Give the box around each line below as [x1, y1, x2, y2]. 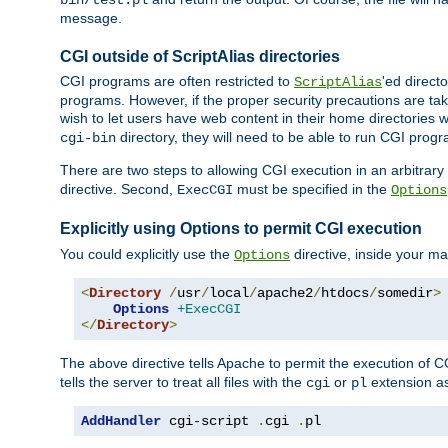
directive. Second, [60, 181, 177, 198]
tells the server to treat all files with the [60, 373, 306, 390]
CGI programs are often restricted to [60, 73, 294, 90]
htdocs [321, 284, 369, 301]
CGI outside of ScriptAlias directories [60, 48, 340, 66]
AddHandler [81, 412, 161, 429]
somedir [377, 284, 433, 301]
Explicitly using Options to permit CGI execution [60, 220, 422, 238]
